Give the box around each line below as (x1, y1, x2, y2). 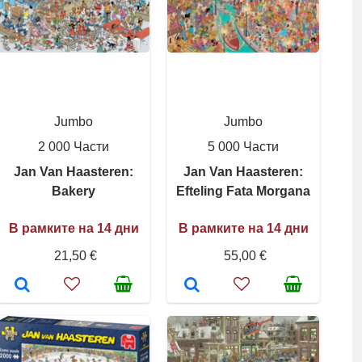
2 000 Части (38, 140, 109, 154)
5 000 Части (208, 140, 279, 154)
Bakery (52, 184, 95, 198)
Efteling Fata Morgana (176, 184, 310, 198)
